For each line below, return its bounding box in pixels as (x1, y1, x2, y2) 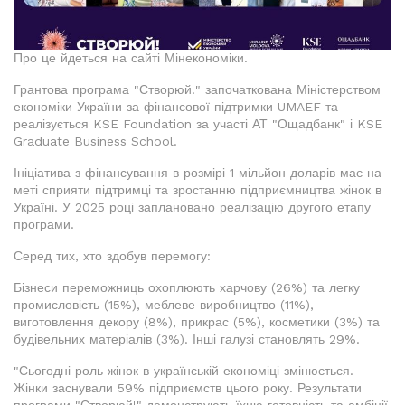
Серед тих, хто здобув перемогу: (14, 249, 211, 264)
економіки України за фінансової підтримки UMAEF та (14, 99, 338, 115)
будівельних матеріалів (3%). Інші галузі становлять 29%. (14, 332, 360, 347)
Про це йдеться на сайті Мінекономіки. (14, 51, 248, 66)
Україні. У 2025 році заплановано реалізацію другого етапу (14, 200, 371, 215)
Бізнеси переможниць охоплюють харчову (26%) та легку (14, 280, 360, 296)
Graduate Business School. (14, 134, 177, 149)
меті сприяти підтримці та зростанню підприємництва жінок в (14, 183, 381, 198)
